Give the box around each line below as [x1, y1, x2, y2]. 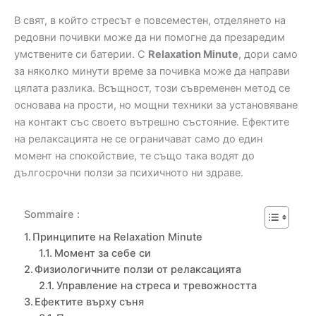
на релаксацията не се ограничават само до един [14, 133, 262, 146]
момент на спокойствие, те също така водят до [14, 150, 255, 163]
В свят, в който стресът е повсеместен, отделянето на [14, 14, 286, 28]
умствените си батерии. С [14, 48, 148, 61]
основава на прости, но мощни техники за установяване [14, 99, 298, 112]
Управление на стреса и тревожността [56, 279, 257, 293]
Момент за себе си [54, 247, 152, 260]
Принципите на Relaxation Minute [32, 231, 203, 244]
